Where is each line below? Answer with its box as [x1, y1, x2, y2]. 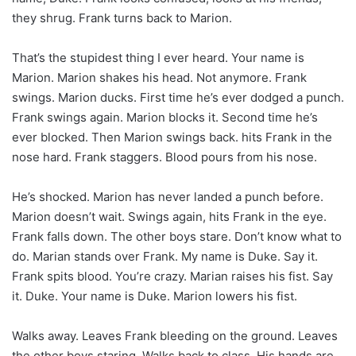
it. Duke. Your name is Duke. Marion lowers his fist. [12, 288, 297, 304]
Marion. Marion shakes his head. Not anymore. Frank [12, 69, 307, 85]
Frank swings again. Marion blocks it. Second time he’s [12, 109, 318, 125]
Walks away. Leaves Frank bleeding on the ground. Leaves [12, 327, 338, 343]
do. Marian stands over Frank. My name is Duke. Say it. [12, 248, 318, 264]
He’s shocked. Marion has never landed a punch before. [12, 188, 323, 204]
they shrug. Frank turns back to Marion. [12, 10, 232, 25]
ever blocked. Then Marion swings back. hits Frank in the [12, 129, 332, 145]
